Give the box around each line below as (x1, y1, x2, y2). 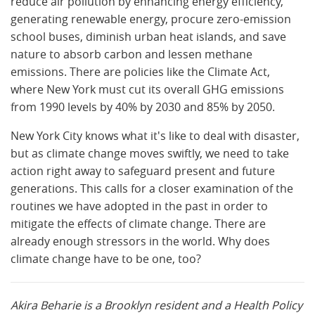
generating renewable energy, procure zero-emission (11, 11, 291, 27)
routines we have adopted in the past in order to (11, 198, 268, 214)
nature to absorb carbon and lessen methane (11, 46, 252, 62)
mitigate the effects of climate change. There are (11, 215, 266, 231)
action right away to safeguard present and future (11, 162, 275, 179)
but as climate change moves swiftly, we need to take (11, 145, 289, 161)
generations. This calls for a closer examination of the (11, 180, 293, 196)
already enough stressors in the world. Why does (11, 233, 270, 249)
